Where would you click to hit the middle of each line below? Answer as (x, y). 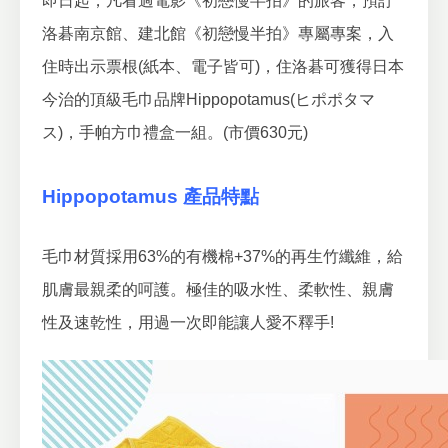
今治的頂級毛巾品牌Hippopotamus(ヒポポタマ (208, 99)
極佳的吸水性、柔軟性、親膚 (290, 290)
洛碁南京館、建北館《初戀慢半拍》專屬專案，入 (218, 33)
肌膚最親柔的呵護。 (114, 290)
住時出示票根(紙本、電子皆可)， (159, 66)
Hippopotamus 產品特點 (150, 197)
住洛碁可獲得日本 (340, 66)
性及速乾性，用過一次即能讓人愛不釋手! (188, 323)
